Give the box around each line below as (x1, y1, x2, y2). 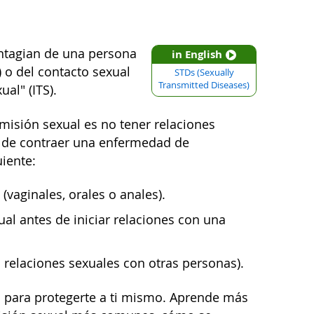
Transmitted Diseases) (158, 79, 250, 91)
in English (172, 47, 222, 62)
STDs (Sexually (174, 67, 234, 78)
